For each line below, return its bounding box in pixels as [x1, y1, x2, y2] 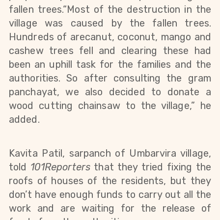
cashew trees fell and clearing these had [9, 44, 211, 56]
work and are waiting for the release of [9, 202, 211, 214]
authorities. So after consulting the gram [9, 72, 211, 84]
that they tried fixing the [94, 161, 211, 173]
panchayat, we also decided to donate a [9, 85, 211, 98]
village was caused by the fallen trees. [9, 17, 211, 29]
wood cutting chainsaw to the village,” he [9, 99, 211, 111]
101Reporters [30, 161, 94, 173]
